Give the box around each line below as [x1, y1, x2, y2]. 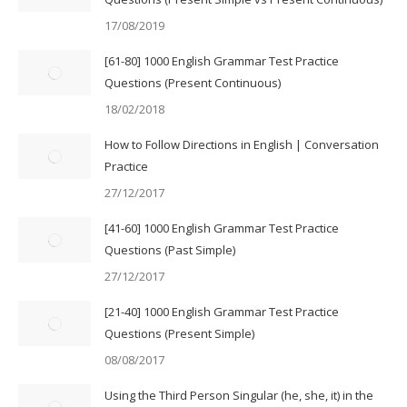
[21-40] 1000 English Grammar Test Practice [104, 303, 339, 320]
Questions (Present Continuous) [104, 74, 281, 91]
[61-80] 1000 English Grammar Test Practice [104, 52, 339, 69]
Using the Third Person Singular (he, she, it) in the [104, 386, 373, 403]
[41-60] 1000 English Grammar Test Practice [104, 219, 339, 236]
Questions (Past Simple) [104, 241, 235, 258]
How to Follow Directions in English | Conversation [104, 135, 379, 153]
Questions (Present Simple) [104, 324, 254, 342]
